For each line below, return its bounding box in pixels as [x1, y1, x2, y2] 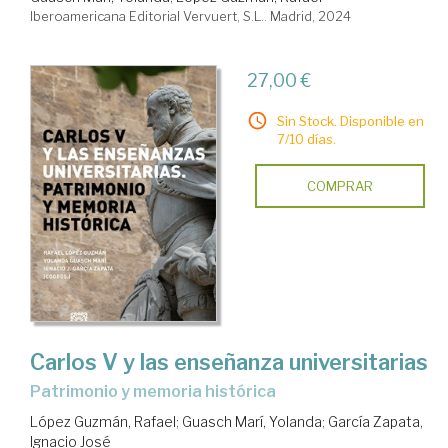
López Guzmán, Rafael [30, 413, 176, 431]
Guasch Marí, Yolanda [182, 413, 322, 431]
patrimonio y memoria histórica [41, 382, 276, 402]
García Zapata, [328, 413, 423, 431]
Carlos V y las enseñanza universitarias [30, 349, 428, 376]
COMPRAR [306, 177, 373, 194]
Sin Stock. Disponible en [276, 112, 424, 129]
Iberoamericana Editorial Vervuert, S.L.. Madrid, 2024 [30, 7, 351, 24]
